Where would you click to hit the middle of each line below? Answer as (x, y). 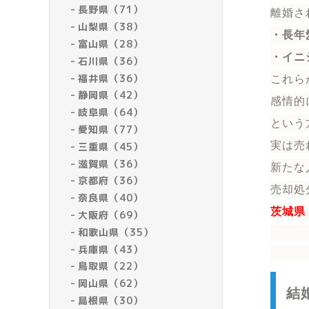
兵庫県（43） (111, 249)
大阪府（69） (111, 215)
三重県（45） (111, 146)
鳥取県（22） (111, 266)
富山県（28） (111, 43)
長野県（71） (111, 10)
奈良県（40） (111, 198)
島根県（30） (111, 300)
